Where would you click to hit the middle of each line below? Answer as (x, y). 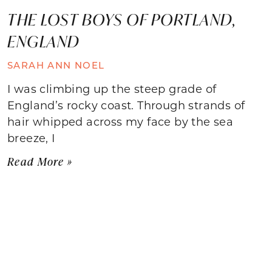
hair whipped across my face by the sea (121, 121)
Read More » (40, 161)
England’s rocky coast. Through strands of (126, 105)
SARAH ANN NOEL (56, 65)
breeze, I (31, 138)
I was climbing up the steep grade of (112, 88)
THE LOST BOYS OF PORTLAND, (122, 19)
